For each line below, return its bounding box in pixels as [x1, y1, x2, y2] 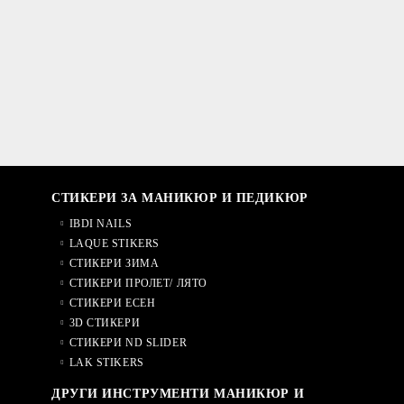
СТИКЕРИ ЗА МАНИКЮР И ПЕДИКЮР [51, 190, 308, 205]
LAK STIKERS [69, 355, 144, 369]
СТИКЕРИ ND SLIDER [69, 335, 188, 349]
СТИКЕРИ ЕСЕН [69, 296, 156, 309]
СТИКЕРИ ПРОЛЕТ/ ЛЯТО [69, 276, 207, 289]
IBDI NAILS [69, 216, 133, 230]
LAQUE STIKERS [69, 236, 160, 250]
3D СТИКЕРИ [69, 316, 141, 329]
